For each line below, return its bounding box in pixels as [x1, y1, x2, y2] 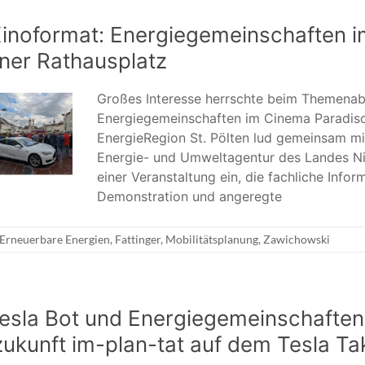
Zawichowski [263, 232, 330, 247]
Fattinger [115, 232, 161, 247]
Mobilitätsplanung [165, 232, 258, 247]
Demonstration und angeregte [97, 188, 282, 205]
